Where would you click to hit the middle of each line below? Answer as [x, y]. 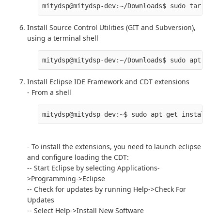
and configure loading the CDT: [78, 157]
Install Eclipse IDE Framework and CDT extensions [108, 82]
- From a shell [49, 93]
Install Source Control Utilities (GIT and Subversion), [111, 28]
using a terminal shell [63, 38]
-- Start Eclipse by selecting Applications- [93, 168]
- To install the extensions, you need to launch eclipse [114, 147]
